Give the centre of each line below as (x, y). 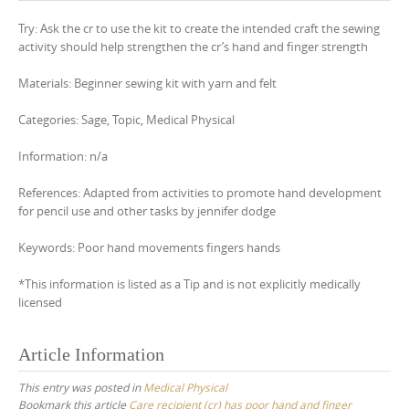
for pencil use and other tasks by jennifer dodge (147, 211)
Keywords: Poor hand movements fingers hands (149, 247)
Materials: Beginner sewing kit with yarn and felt (147, 83)
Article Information (91, 354)
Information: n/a (63, 156)
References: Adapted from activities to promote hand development (200, 193)
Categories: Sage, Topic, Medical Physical (126, 120)
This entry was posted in (81, 387)
